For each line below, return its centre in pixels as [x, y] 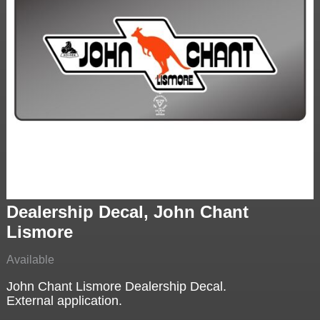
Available [30, 260]
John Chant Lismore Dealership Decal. [116, 287]
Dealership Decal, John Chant [127, 212]
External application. [64, 301]
